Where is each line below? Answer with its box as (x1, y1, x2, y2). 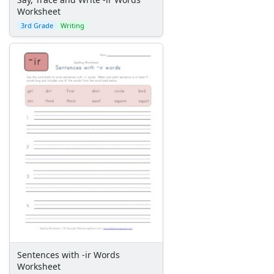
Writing (61, 21, 84, 31)
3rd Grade (21, 21, 53, 31)
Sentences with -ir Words (17, 248, 120, 261)
